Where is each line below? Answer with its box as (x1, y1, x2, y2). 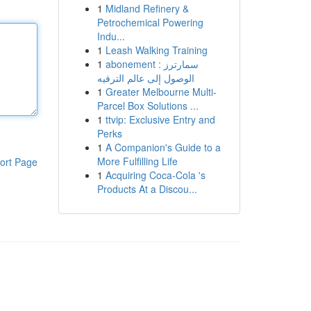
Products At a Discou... (96, 182, 197, 196)
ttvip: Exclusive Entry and (105, 112, 215, 126)
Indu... (96, 29, 125, 43)
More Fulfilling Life (96, 154, 178, 168)
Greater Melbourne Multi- (105, 85, 217, 99)
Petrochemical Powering (96, 15, 203, 29)
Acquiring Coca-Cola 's (105, 168, 205, 182)
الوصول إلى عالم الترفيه (96, 71, 194, 85)
